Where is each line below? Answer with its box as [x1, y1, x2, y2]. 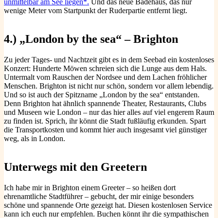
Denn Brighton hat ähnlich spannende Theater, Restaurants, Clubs [4, 99, 206, 108]
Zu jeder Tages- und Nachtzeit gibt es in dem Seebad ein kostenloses [4, 55, 214, 64]
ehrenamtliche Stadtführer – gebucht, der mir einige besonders [4, 192, 194, 200]
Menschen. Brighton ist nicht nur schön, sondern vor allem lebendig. [4, 82, 214, 91]
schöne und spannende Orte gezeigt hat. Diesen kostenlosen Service [4, 200, 212, 209]
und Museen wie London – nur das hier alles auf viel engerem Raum [4, 108, 214, 117]
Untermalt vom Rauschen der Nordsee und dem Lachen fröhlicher [4, 73, 207, 82]
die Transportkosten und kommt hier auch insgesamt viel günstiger [4, 126, 207, 134]
